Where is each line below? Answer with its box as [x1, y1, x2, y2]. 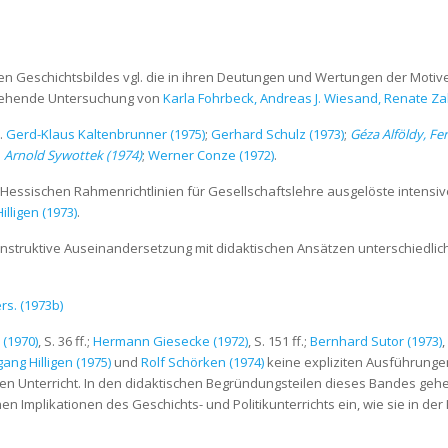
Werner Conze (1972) [148, 146, 274, 165]
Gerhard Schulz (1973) [211, 125, 344, 144]
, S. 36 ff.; [38, 332, 93, 351]
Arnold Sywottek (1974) [4, 146, 142, 165]
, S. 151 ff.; [248, 332, 310, 351]
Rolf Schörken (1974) [141, 353, 264, 372]
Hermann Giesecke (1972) [93, 332, 248, 351]
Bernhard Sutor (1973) [310, 332, 442, 351]
